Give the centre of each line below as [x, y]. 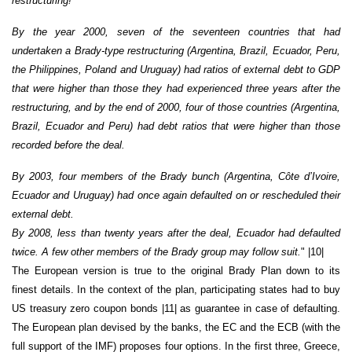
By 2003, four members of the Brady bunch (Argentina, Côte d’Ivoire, [176, 176]
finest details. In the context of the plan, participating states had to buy [176, 289]
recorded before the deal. [68, 145]
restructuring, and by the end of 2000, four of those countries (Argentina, [176, 107]
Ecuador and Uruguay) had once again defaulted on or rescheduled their [176, 195]
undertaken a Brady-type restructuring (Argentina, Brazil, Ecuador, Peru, [176, 50]
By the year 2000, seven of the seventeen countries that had [176, 31]
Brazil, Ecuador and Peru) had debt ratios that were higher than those [176, 126]
